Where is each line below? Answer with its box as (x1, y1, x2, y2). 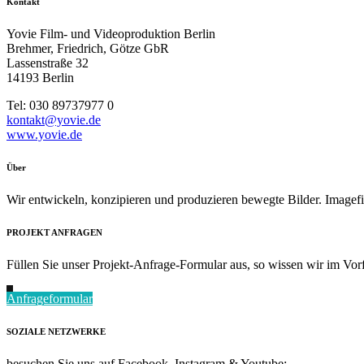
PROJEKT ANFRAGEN (6, 227, 102, 238)
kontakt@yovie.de (6, 113, 101, 128)
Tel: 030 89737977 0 (6, 98, 114, 113)
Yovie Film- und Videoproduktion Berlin (6, 27, 215, 41)
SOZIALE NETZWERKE (6, 327, 106, 336)
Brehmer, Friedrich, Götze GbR (6, 41, 169, 56)
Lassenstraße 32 (6, 56, 89, 71)
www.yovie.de (6, 128, 82, 142)
